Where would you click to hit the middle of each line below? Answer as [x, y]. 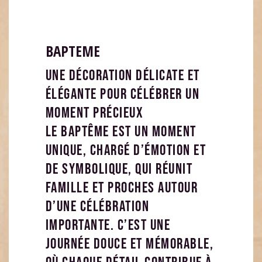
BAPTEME [73, 51]
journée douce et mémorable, [130, 244]
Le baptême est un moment [121, 132]
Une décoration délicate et [123, 75]
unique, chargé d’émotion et [126, 150]
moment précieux [94, 113]
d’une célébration [97, 206]
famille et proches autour [122, 188]
